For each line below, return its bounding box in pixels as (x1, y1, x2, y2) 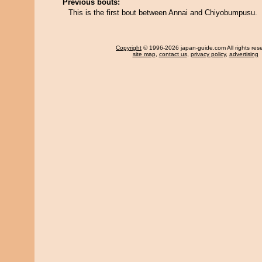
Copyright (116, 44, 142, 51)
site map (132, 51, 156, 57)
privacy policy (190, 51, 226, 57)
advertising (229, 51, 258, 57)
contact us (158, 51, 187, 57)
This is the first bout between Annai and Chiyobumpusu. (68, 8, 257, 17)
